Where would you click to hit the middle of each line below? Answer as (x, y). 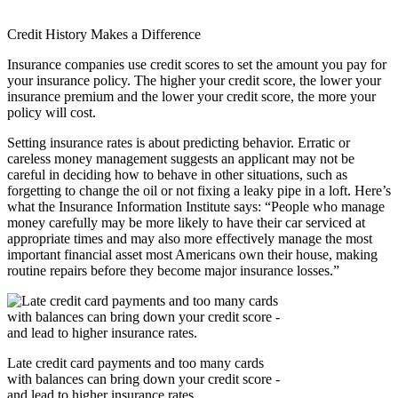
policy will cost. (52, 112)
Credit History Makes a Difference (104, 34)
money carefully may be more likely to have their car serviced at (186, 222)
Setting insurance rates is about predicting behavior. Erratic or (179, 142)
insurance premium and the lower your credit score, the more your (191, 96)
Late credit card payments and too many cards (135, 362)
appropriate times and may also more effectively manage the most (190, 238)
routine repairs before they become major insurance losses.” (173, 270)
